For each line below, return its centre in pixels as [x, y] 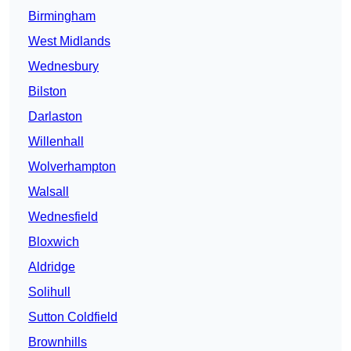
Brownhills [58, 342]
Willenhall [56, 142]
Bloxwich [54, 242]
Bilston [47, 92]
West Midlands [69, 42]
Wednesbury [63, 67]
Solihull [49, 292]
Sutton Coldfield [73, 317]
